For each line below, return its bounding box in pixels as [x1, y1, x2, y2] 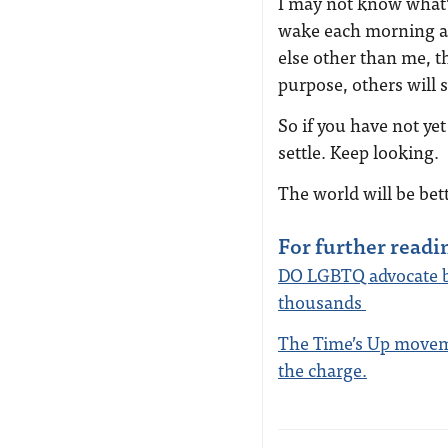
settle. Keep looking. [278, 137, 439, 166]
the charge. [278, 355, 367, 384]
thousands [278, 287, 366, 316]
